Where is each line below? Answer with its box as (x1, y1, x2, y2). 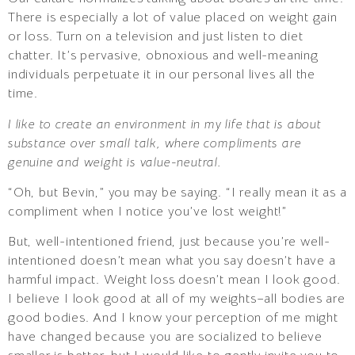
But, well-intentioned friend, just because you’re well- (8, 234, 330, 250)
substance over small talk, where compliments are (8, 135, 302, 151)
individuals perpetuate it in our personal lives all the (8, 67, 315, 83)
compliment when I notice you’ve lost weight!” (8, 204, 287, 219)
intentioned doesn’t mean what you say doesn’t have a (8, 253, 336, 269)
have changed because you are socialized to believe (8, 329, 323, 345)
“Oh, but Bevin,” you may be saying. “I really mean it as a (8, 185, 347, 200)
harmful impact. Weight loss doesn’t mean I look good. (8, 272, 341, 288)
